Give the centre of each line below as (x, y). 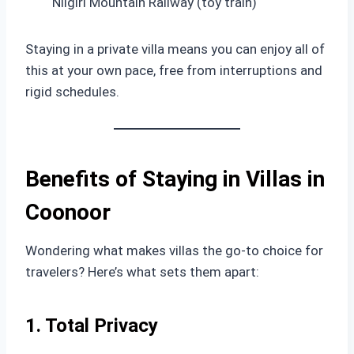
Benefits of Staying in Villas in (175, 179)
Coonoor (68, 212)
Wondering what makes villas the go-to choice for (174, 250)
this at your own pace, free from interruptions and (174, 70)
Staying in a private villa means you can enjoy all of (175, 49)
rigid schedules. (72, 92)
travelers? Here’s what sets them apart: (142, 272)
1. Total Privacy (92, 326)
